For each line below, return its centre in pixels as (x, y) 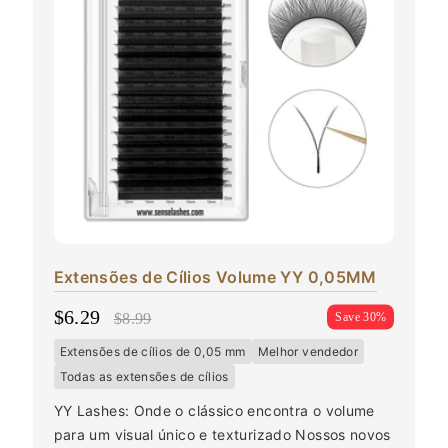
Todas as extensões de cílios (144, 376)
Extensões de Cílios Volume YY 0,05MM (215, 276)
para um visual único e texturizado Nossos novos (222, 434)
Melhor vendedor (308, 351)
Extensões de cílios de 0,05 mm (152, 351)
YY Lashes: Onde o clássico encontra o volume (214, 410)
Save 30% (361, 316)
